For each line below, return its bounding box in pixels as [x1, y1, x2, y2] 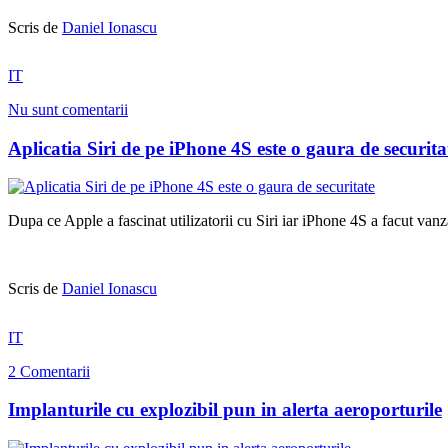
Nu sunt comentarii [8, 100, 128, 118]
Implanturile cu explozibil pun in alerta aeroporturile [8, 399, 442, 421]
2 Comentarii [8, 362, 90, 380]
